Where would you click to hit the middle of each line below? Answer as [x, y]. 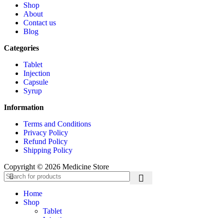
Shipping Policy [48, 150]
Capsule [36, 82]
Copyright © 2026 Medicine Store [56, 166]
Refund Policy [45, 141]
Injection [37, 73]
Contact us [40, 22]
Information [24, 107]
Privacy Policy [46, 132]
